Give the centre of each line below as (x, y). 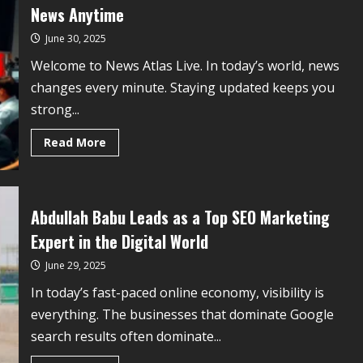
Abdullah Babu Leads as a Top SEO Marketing (180, 217)
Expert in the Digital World (119, 241)
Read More (75, 142)
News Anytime (77, 14)
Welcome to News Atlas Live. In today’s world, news (185, 65)
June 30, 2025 (74, 38)
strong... (55, 109)
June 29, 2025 (74, 265)
